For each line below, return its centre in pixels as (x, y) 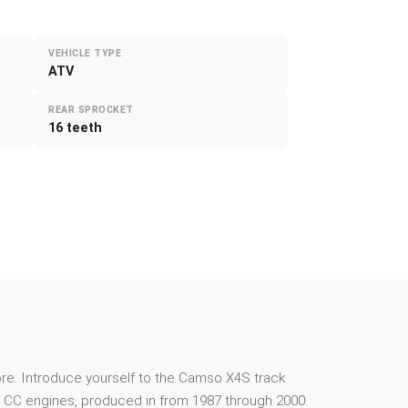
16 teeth (75, 128)
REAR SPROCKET (91, 110)
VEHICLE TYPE (85, 54)
